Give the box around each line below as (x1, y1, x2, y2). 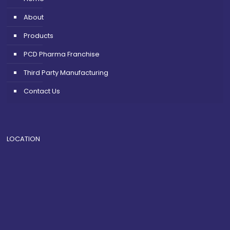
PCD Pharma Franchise (24, 49, 100, 60)
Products (24, 31, 53, 41)
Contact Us (24, 86, 60, 97)
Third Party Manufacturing (24, 68, 108, 78)
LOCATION (7, 134, 40, 144)
